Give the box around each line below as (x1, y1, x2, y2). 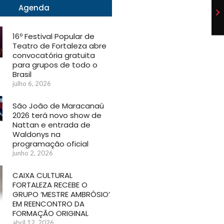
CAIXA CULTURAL (12, 170, 73, 181)
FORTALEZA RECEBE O (12, 179, 88, 190)
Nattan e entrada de (12, 119, 91, 130)
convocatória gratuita (12, 50, 95, 61)
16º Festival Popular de (12, 31, 95, 42)
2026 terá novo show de (12, 110, 102, 121)
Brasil (12, 69, 32, 80)
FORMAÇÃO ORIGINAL (12, 208, 89, 219)
